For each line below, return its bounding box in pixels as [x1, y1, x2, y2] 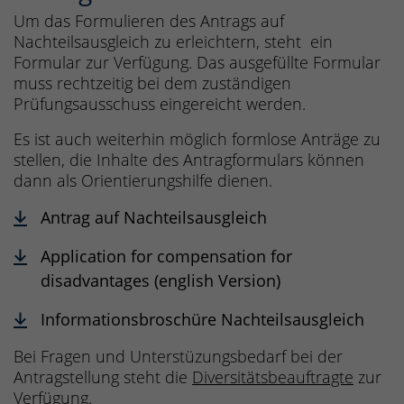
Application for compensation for [41, 245, 292, 268]
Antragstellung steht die [14, 366, 192, 389]
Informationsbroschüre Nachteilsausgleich [41, 308, 364, 331]
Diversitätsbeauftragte [192, 366, 353, 389]
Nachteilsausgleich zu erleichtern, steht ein [14, 31, 333, 53]
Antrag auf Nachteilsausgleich [41, 207, 267, 229]
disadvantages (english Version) [41, 270, 280, 292]
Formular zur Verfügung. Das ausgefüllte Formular [14, 51, 381, 74]
